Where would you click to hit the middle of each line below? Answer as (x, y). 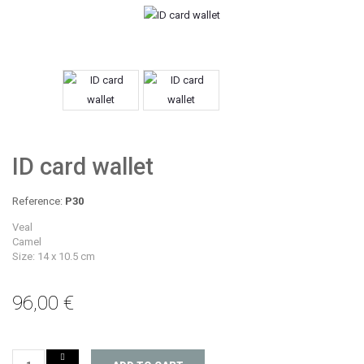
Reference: (37, 201)
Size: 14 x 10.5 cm (54, 256)
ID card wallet (83, 166)
